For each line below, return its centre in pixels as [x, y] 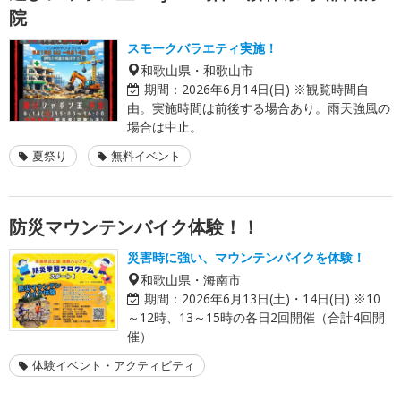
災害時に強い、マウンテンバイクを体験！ [246, 257]
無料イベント [146, 155]
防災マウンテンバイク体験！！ [134, 226]
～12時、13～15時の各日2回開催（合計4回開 [256, 317]
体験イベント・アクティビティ [114, 365]
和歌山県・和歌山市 [197, 69]
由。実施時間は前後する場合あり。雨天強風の [259, 107]
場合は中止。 [165, 126]
